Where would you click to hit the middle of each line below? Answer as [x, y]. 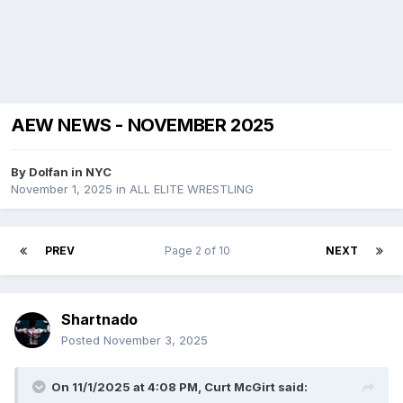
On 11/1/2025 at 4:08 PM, [128, 387]
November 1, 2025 [62, 189]
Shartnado [99, 320]
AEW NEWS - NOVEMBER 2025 [143, 125]
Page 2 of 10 [200, 251]
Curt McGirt [240, 387]
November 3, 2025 [156, 340]
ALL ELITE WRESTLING [192, 189]
